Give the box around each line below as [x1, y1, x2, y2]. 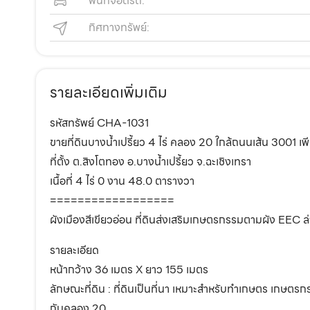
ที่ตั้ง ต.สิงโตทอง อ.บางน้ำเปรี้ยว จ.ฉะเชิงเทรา [50, 153, 251, 171]
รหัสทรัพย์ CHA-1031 [50, 114, 149, 132]
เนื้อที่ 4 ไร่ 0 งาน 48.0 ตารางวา [50, 172, 194, 190]
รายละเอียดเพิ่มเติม [50, 80, 167, 105]
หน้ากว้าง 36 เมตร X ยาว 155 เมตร [50, 261, 208, 279]
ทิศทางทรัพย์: [89, 19, 149, 37]
